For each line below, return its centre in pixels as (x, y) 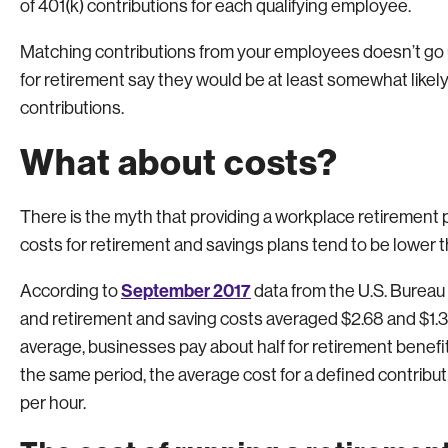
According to (70, 291)
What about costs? (179, 162)
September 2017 (186, 291)
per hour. (53, 403)
